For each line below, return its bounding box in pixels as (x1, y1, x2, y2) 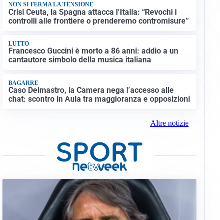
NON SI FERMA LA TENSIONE (8, 1, 93, 8)
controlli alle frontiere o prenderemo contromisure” (8, 16, 189, 26)
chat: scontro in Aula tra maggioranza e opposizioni (8, 94, 190, 104)
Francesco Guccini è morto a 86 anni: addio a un (8, 46, 178, 56)
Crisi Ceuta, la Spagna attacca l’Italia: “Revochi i (8, 7, 177, 17)
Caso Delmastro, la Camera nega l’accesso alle (8, 85, 174, 95)
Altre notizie (150, 119, 189, 128)
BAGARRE (8, 79, 38, 86)
